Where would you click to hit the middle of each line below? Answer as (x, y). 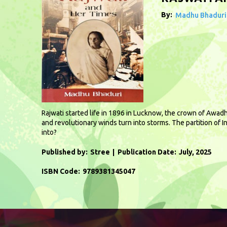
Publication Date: (147, 152)
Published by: (65, 152)
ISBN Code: (61, 171)
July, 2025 (195, 152)
